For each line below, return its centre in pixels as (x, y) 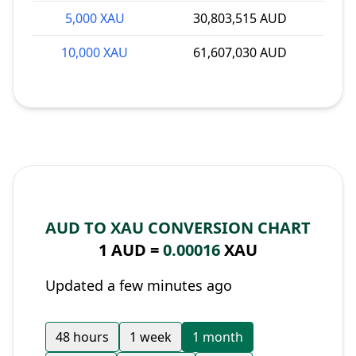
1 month (218, 337)
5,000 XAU (95, 18)
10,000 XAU (95, 52)
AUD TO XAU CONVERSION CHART (178, 228)
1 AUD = (131, 250)
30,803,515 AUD (240, 18)
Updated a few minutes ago (139, 285)
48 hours (82, 337)
